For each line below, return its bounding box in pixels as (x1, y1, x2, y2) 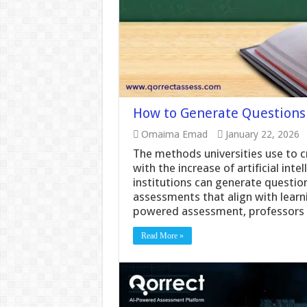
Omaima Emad (140, 129, 208, 140)
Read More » (140, 231, 184, 241)
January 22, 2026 (225, 129, 299, 140)
